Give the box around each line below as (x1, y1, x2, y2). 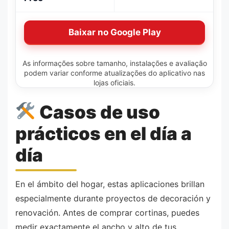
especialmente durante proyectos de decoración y (15, 193, 211, 204)
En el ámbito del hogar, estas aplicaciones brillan (15, 179, 204, 190)
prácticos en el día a (15, 122, 192, 144)
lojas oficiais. (94, 78, 135, 87)
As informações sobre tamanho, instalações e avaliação (22, 59, 207, 68)
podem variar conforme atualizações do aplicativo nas (24, 68, 205, 78)
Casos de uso (35, 101, 160, 123)
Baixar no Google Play (68, 27, 161, 37)
